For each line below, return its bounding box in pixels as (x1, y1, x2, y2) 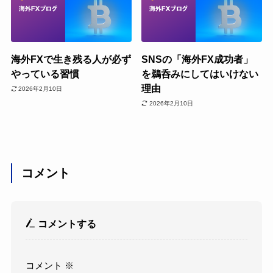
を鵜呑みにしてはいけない (141, 68, 259, 80)
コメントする (35, 218, 97, 229)
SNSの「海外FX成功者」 (141, 54, 253, 65)
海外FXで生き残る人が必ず (10, 54, 131, 65)
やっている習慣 (10, 68, 79, 80)
